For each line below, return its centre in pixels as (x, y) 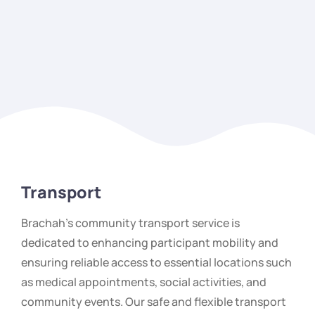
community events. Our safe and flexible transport (154, 301)
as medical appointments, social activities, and (144, 282)
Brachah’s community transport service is (130, 223)
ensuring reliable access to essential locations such (156, 262)
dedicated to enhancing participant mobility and (150, 242)
